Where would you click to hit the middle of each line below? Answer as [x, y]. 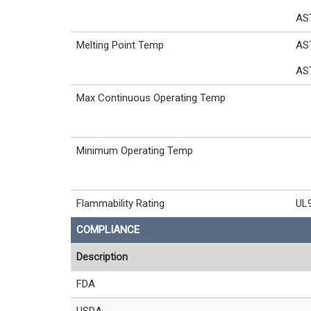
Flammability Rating [120, 203]
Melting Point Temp [120, 45]
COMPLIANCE [108, 230]
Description [102, 257]
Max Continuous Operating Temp [151, 98]
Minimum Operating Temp [135, 151]
